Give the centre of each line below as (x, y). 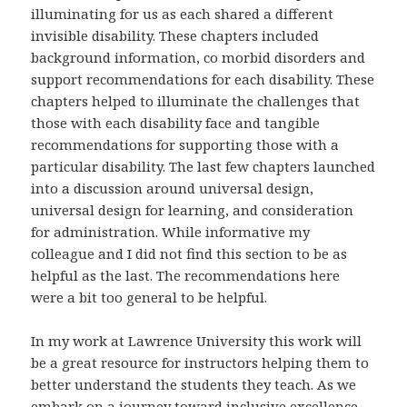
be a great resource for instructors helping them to (200, 362)
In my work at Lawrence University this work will (197, 340)
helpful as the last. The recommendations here (186, 275)
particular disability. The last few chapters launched (203, 166)
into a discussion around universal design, (173, 188)
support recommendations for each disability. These (203, 79)
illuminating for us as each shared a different (183, 13)
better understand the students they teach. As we (194, 384)
